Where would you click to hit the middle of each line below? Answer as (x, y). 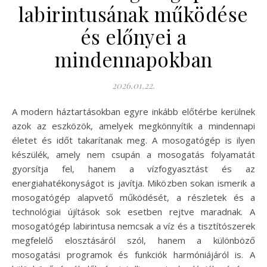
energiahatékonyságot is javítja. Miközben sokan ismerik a (133, 183)
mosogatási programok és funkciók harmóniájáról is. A (133, 254)
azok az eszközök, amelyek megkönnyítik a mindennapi (133, 125)
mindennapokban (133, 59)
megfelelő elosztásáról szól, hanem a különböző (133, 240)
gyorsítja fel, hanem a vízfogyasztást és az (133, 168)
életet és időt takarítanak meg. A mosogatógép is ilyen (133, 140)
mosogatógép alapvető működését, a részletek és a (133, 197)
